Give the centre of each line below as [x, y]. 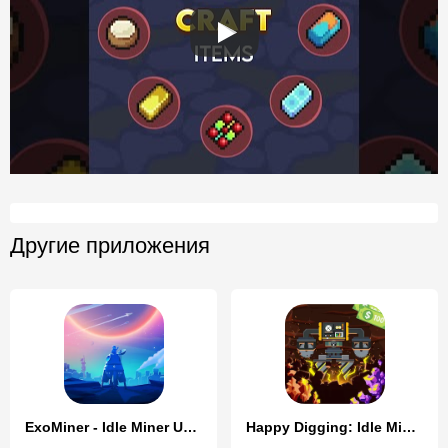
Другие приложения [110, 245]
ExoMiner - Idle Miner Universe [190, 427]
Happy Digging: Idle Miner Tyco [409, 427]
